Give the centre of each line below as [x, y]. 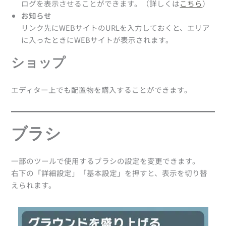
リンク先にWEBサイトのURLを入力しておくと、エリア [116, 27]
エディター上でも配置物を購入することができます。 [102, 90]
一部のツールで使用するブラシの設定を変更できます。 [106, 161]
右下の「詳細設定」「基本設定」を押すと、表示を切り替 [109, 173]
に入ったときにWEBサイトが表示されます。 [97, 39]
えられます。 [34, 185]
